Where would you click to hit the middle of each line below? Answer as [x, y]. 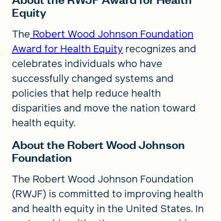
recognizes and [160, 49]
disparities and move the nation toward [104, 108]
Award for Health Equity [67, 49]
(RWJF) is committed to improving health [108, 194]
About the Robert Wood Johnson [98, 144]
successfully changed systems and [93, 78]
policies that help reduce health [86, 93]
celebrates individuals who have [87, 64]
